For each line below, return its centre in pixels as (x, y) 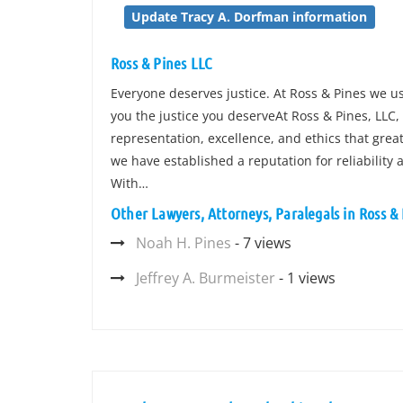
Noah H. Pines (184, 243)
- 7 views (261, 243)
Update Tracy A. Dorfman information (250, 17)
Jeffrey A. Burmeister (206, 278)
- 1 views (305, 278)
